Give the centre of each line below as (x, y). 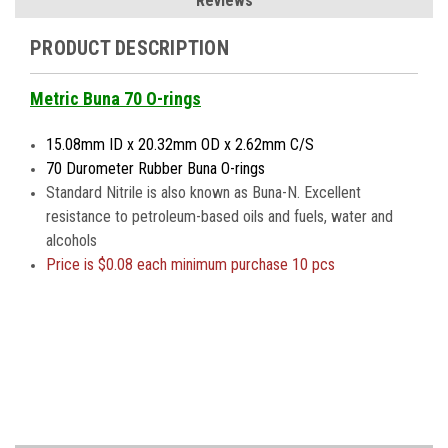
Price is (72, 265)
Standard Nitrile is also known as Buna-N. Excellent (204, 193)
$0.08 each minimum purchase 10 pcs (217, 265)
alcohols (72, 241)
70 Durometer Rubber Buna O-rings (156, 169)
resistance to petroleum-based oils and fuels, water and (220, 217)
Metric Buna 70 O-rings (115, 99)
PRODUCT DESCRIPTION (129, 48)
